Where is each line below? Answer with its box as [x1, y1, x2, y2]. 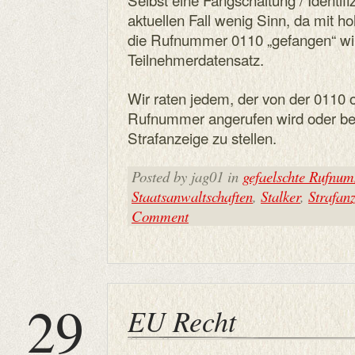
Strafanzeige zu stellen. [128, 127, 277, 148]
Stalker [261, 186, 300, 206]
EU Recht [128, 301, 236, 340]
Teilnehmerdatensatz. [128, 48, 264, 70]
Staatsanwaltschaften [132, 186, 253, 206]
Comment [132, 206, 189, 226]
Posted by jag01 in [132, 166, 242, 186]
